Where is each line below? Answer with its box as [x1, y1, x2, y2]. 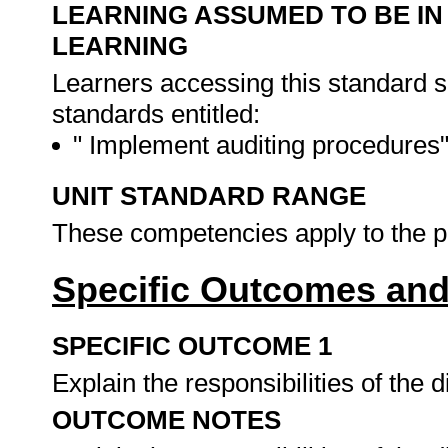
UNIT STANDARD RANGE [52, 181, 366, 211]
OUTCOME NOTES [52, 405, 281, 435]
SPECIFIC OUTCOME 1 [52, 331, 332, 361]
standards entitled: [52, 99, 260, 129]
